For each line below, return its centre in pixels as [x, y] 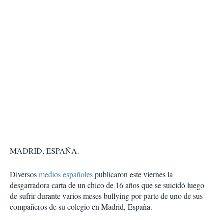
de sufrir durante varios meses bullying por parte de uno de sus [106, 196]
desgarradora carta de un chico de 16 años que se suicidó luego [107, 185]
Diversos [24, 174]
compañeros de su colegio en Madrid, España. [81, 207]
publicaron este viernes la [133, 174]
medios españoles [66, 174]
